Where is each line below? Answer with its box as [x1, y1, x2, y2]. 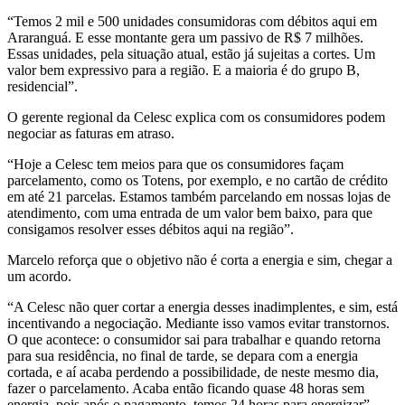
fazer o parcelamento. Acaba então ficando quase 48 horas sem [7, 380, 364, 396]
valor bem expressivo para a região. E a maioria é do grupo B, [7, 61, 360, 78]
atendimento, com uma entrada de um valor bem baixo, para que [7, 204, 372, 221]
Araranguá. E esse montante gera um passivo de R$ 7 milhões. [7, 29, 363, 45]
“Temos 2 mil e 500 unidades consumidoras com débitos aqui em [7, 13, 377, 29]
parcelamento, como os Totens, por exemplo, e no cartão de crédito [7, 172, 388, 188]
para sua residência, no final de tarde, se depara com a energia [7, 347, 358, 363]
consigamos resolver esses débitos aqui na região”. [7, 221, 294, 237]
